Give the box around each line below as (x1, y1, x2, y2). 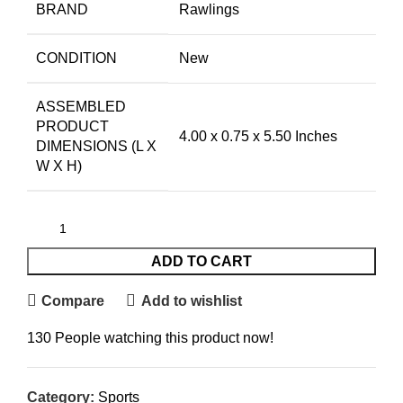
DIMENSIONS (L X (36, 139, 157, 155)
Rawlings (179, 2, 239, 18)
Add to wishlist (140, 292, 242, 309)
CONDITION (36, 50, 117, 67)
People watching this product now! (55, 330, 273, 346)
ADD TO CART (151, 254, 252, 270)
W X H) (36, 158, 82, 175)
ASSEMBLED (36, 99, 126, 115)
